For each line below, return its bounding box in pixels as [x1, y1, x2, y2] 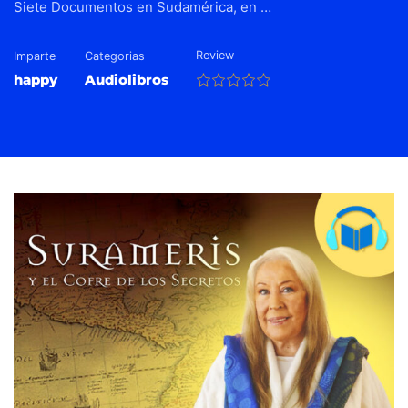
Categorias [85, 49, 145, 63]
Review [196, 48, 234, 62]
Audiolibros [85, 71, 168, 88]
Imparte [14, 49, 56, 63]
